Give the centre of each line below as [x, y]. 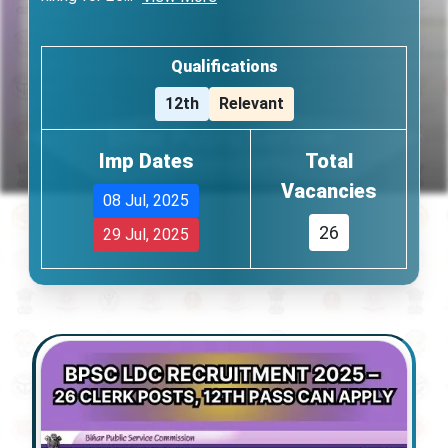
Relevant [251, 103]
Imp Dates [146, 161]
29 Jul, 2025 [146, 234]
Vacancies [328, 191]
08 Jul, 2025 [146, 200]
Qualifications [224, 66]
